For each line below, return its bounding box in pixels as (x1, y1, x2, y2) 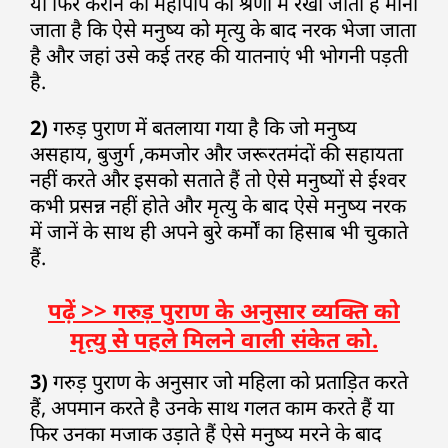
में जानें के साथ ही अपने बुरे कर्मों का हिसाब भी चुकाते (30, 217, 408, 245)
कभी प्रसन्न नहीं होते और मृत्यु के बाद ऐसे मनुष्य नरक (30, 191, 406, 219)
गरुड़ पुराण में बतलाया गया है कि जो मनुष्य (48, 113, 357, 141)
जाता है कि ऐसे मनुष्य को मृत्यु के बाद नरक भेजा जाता (30, 15, 416, 43)
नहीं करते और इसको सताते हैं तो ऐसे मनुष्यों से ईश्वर (30, 165, 406, 193)
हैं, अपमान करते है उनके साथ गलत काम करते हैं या (30, 393, 394, 421)
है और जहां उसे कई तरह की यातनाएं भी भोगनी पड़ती (30, 41, 408, 69)
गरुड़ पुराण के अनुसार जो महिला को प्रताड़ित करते (48, 367, 408, 395)
